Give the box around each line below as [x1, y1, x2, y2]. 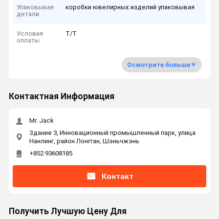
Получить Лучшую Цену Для [8, 206, 127, 217]
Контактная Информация [8, 91, 114, 102]
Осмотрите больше [127, 61, 190, 68]
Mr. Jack [29, 117, 54, 125]
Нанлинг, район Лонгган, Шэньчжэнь [29, 137, 139, 145]
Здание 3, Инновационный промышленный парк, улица [29, 129, 196, 136]
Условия [17, 30, 44, 38]
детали [17, 10, 40, 18]
